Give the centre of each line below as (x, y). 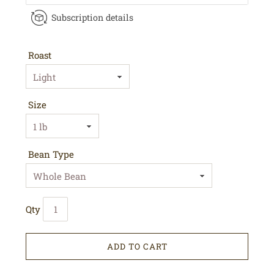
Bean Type (51, 154)
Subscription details (93, 17)
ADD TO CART (137, 246)
